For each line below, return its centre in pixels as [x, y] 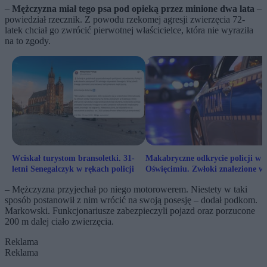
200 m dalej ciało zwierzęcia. [59, 222]
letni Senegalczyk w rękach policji [73, 169]
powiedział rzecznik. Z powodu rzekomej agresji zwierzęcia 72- [125, 20]
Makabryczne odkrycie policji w [203, 159]
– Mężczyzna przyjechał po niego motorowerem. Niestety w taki [126, 190]
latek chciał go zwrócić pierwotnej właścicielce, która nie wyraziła [129, 30]
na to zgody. [28, 41]
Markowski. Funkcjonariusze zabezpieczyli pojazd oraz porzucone [130, 211]
